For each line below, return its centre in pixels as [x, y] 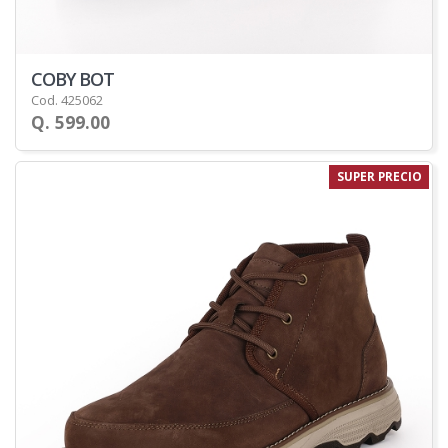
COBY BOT [72, 79]
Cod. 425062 [67, 100]
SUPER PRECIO [379, 176]
